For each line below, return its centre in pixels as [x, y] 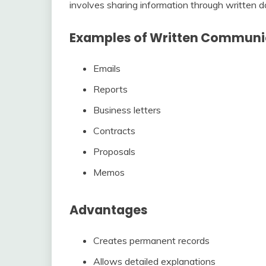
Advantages [109, 210]
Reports [110, 89]
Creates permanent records [151, 240]
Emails [107, 69]
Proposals [114, 152]
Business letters [127, 110]
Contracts [114, 131]
